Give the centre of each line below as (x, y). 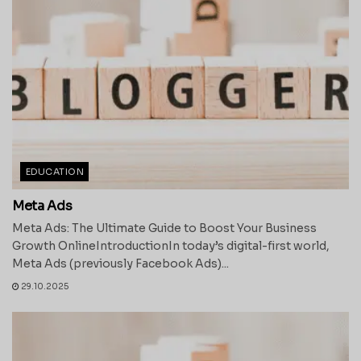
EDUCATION (55, 172)
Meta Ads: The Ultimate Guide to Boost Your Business (164, 228)
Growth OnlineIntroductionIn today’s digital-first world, (171, 246)
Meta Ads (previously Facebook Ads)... (120, 264)
